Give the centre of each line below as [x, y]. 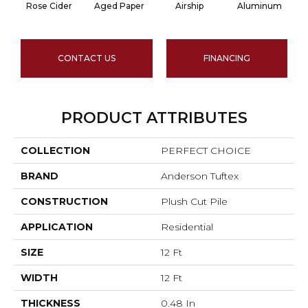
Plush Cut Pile [194, 202]
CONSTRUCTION [64, 202]
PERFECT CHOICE [206, 151]
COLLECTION [55, 151]
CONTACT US [87, 58]
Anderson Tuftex [200, 176]
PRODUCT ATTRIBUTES [154, 118]
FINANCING [227, 58]
